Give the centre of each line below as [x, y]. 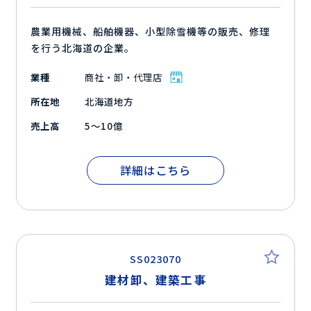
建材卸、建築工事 [155, 280]
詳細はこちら [155, 170]
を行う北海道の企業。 [83, 48]
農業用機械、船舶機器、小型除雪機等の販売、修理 [150, 32]
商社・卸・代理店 [124, 77]
